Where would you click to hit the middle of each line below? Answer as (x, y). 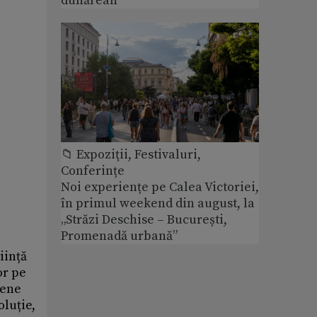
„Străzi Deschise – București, (144, 219)
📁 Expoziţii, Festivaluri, (131, 154)
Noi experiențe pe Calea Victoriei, (160, 187)
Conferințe (93, 171)
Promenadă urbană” (119, 236)
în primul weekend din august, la (158, 203)
